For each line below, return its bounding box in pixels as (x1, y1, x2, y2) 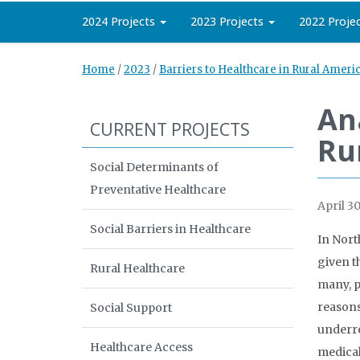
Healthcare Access (90, 340, 193, 354)
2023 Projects (190, 14, 267, 29)
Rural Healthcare (90, 261, 185, 276)
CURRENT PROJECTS (90, 118, 250, 141)
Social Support (90, 301, 172, 315)
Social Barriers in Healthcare (90, 222, 251, 236)
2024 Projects (82, 14, 158, 29)
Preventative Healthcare (90, 182, 226, 197)
